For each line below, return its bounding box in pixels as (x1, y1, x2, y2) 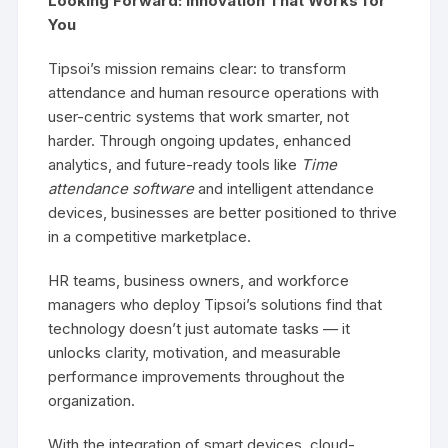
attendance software (48, 179, 195, 198)
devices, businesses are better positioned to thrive (48, 203, 398, 222)
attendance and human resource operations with (48, 83, 380, 102)
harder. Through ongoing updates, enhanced (48, 131, 352, 150)
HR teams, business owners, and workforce (48, 271, 350, 290)
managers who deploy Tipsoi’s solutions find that (48, 295, 383, 314)
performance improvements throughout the (48, 367, 346, 386)
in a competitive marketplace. (48, 227, 252, 246)
